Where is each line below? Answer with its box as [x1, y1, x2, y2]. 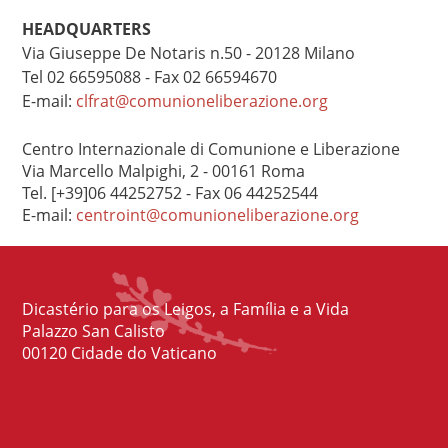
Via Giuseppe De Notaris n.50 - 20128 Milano [22, 42, 355, 64]
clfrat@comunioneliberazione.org [76, 90, 328, 112]
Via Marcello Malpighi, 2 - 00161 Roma [22, 160, 305, 182]
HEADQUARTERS [22, 18, 151, 40]
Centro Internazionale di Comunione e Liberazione [22, 138, 400, 160]
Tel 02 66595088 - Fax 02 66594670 [22, 66, 277, 88]
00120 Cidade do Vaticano [22, 342, 217, 364]
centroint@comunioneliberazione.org [76, 204, 359, 226]
